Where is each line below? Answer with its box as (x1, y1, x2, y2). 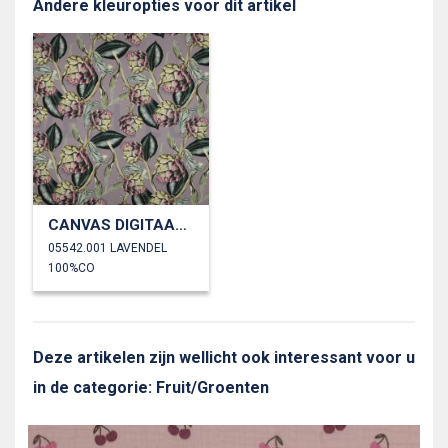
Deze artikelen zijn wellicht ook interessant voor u (33, 348, 415, 368)
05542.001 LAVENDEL (48, 241, 167, 256)
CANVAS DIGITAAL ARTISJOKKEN (175, 216, 187, 235)
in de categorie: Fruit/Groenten (33, 378, 269, 398)
